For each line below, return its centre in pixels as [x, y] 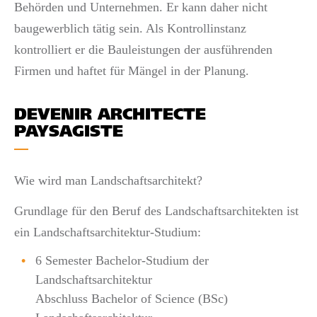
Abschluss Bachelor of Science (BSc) [132, 299]
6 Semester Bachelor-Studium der [122, 260]
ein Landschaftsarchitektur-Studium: [108, 232]
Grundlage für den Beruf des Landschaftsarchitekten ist [156, 211]
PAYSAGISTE [69, 133]
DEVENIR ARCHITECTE [110, 116]
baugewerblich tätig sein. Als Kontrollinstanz [130, 28]
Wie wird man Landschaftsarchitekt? [108, 180]
